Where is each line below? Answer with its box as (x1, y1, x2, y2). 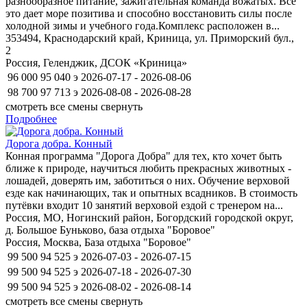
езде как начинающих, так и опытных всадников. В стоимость (5, 186, 297, 199)
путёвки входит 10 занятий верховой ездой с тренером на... (5, 199, 283, 211)
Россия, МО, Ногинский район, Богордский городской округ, (5, 211, 293, 223)
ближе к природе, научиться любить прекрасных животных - (5, 162, 291, 174)
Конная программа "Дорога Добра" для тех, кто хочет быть (5, 149, 282, 162)
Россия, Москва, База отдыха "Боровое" (5, 236, 191, 248)
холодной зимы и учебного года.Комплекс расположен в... (5, 19, 280, 32)
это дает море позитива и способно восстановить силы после (5, 7, 292, 19)
